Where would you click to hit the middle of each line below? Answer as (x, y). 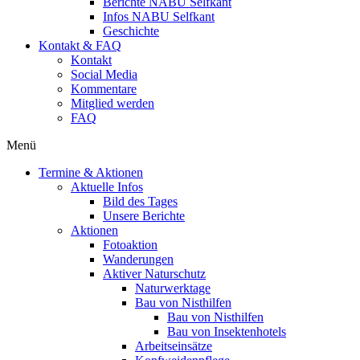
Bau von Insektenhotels (227, 331)
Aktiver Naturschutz (154, 274)
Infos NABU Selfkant (159, 16)
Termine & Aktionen (91, 172)
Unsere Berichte (144, 216)
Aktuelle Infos (107, 187)
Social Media (104, 74)
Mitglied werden (112, 103)
